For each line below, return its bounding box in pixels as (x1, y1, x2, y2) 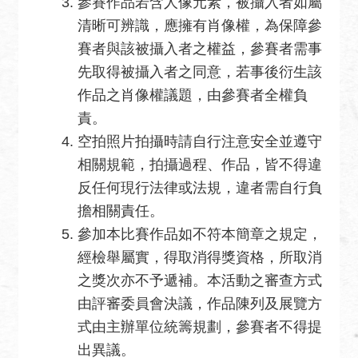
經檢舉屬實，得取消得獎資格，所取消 (78, 249, 322, 266)
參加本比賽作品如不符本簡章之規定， (78, 226, 322, 243)
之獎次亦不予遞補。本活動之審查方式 (78, 272, 322, 289)
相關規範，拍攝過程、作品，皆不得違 (78, 157, 322, 173)
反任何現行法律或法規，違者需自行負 (78, 180, 322, 197)
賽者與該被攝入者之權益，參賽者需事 (78, 41, 322, 58)
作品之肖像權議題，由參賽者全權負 (78, 87, 308, 104)
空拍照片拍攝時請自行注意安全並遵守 (78, 133, 322, 150)
